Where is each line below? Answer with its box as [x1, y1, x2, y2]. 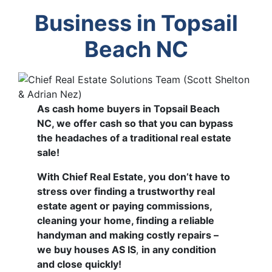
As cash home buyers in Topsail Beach [37, 103, 220, 115]
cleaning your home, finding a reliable [37, 214, 215, 227]
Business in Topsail [34, 10, 238, 37]
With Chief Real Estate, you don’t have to [37, 171, 231, 183]
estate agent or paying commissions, [37, 200, 212, 212]
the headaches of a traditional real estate [37, 132, 232, 144]
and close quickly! [37, 258, 122, 271]
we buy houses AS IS [37, 243, 137, 256]
